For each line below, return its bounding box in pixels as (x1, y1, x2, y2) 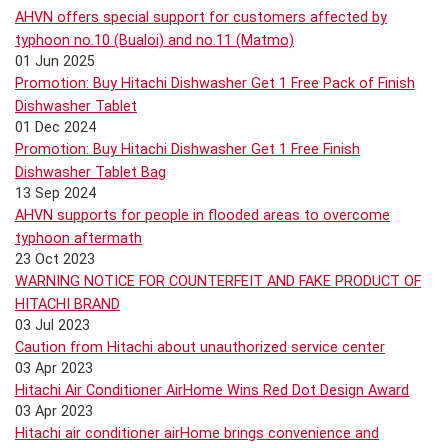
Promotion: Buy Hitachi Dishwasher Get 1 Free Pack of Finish (15, 75, 415, 92)
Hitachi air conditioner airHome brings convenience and (15, 425, 379, 442)
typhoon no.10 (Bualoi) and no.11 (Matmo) (15, 32, 294, 49)
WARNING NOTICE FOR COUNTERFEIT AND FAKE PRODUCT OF (15, 273, 421, 290)
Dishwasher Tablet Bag (15, 164, 166, 181)
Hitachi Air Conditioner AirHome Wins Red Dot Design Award (15, 382, 409, 399)
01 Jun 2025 (15, 53, 95, 70)
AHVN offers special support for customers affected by (15, 9, 387, 26)
